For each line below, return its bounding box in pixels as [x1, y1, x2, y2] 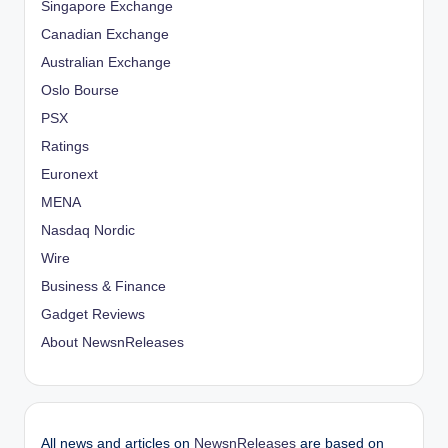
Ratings [41, 138, 89, 154]
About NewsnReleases [41, 334, 184, 350]
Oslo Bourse [41, 82, 119, 98]
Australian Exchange [41, 54, 171, 70]
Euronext [41, 166, 98, 182]
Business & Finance [41, 278, 166, 294]
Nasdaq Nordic [41, 222, 135, 238]
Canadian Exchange [41, 26, 169, 42]
